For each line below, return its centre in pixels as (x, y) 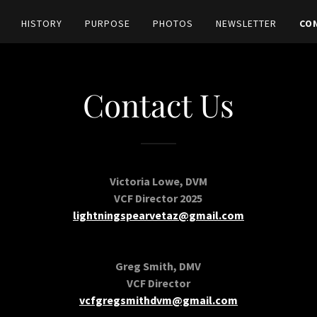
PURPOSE (108, 23)
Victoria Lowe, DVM (158, 181)
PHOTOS (173, 23)
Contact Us (158, 104)
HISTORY (42, 23)
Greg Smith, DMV (158, 266)
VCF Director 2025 (158, 198)
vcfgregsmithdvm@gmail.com (158, 300)
